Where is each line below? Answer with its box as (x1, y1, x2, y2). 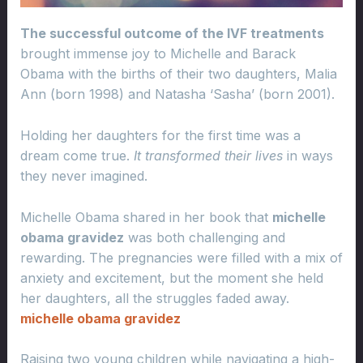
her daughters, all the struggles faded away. (19, 289, 289, 306)
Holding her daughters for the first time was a (19, 126, 301, 143)
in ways (282, 147, 333, 164)
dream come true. (19, 147, 134, 164)
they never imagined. (19, 167, 147, 184)
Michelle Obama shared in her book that (19, 208, 272, 225)
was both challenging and (123, 228, 285, 246)
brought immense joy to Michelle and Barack (19, 45, 296, 62)
